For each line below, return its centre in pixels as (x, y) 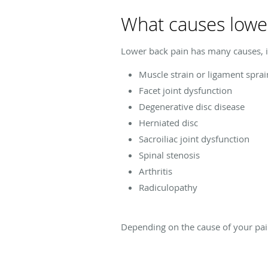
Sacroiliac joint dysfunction (194, 138)
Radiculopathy (168, 187)
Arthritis (156, 171)
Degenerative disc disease (192, 106)
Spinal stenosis (169, 155)
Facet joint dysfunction (185, 90)
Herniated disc (168, 122)
